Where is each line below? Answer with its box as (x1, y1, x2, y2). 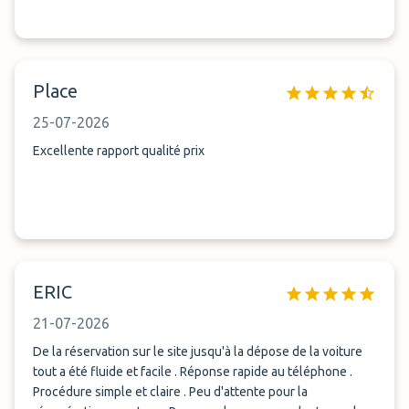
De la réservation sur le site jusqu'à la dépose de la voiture (33, 344, 362, 359)
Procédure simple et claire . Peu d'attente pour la (33, 384, 308, 399)
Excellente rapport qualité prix (33, 143, 204, 158)
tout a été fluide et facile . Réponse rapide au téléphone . (33, 364, 352, 379)
